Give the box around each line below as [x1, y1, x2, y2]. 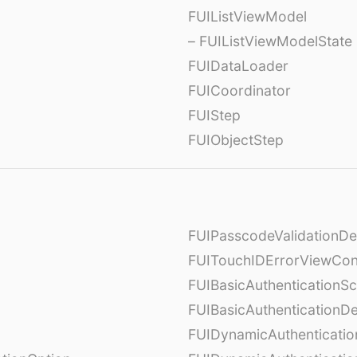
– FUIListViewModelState [188, 33, 352, 50]
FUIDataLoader [188, 57, 288, 75]
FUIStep [188, 107, 241, 124]
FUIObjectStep [188, 131, 284, 149]
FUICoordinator [188, 82, 291, 100]
